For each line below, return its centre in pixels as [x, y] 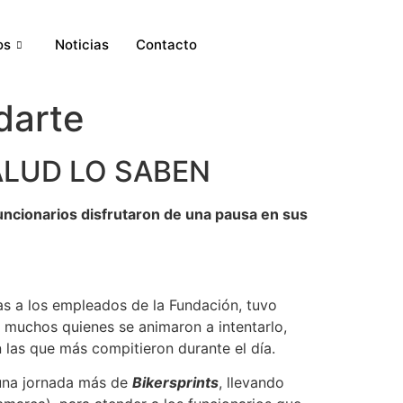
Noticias [81, 45]
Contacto [166, 45]
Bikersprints [175, 383]
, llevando [251, 383]
